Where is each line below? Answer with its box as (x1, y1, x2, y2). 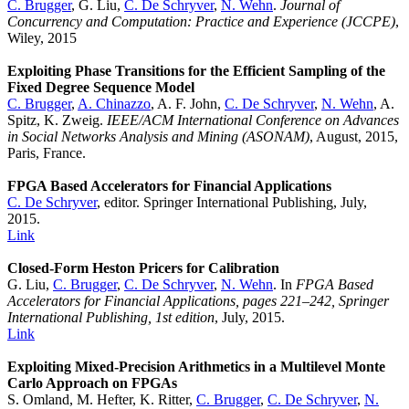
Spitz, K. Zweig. (7, 112, 107, 129)
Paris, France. (7, 145, 86, 162)
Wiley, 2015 (7, 30, 77, 47)
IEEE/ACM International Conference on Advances (107, 112, 399, 129)
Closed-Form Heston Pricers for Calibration (7, 260, 279, 277)
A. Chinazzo (78, 96, 151, 112)
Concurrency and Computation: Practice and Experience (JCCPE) (7, 14, 395, 30)
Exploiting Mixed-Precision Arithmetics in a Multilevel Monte (7, 359, 385, 375)
